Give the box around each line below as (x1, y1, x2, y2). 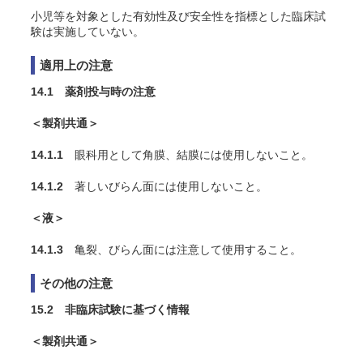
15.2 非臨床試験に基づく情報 (31, 303, 190, 316)
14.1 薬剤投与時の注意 (31, 85, 156, 98)
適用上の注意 (40, 58, 113, 72)
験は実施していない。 (31, 25, 144, 38)
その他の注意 (40, 276, 113, 290)
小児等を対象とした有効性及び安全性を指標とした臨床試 (31, 10, 326, 23)
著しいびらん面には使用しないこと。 (63, 180, 267, 193)
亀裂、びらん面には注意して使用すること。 (63, 243, 301, 256)
